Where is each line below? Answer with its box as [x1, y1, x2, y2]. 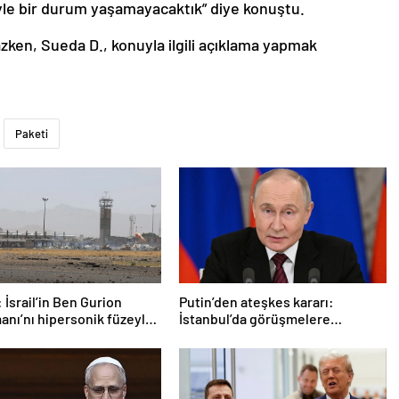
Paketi [15, 126, 48, 141]
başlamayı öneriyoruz [178, 326, 312, 344]
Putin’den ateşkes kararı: [178, 292, 334, 310]
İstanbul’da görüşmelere [178, 309, 330, 327]
